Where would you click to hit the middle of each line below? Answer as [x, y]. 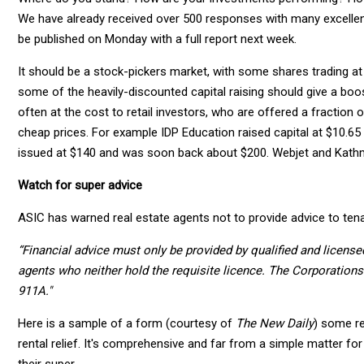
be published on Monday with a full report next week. [157, 39]
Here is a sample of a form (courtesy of [127, 323]
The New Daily [275, 323]
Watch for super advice [80, 185]
